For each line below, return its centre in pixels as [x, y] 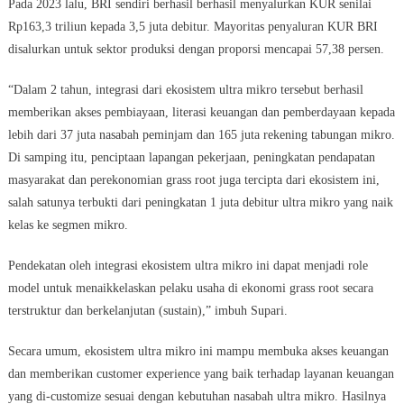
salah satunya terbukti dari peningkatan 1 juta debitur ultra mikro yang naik [200, 203]
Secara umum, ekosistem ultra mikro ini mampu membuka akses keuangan [198, 352]
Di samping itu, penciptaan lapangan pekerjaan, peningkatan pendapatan [191, 158]
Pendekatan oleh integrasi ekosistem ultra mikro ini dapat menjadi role [188, 266]
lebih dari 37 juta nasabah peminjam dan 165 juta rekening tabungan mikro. [201, 135]
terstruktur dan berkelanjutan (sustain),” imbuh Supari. [147, 311]
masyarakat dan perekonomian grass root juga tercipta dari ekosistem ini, [193, 180]
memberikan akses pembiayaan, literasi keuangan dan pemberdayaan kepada [201, 113]
